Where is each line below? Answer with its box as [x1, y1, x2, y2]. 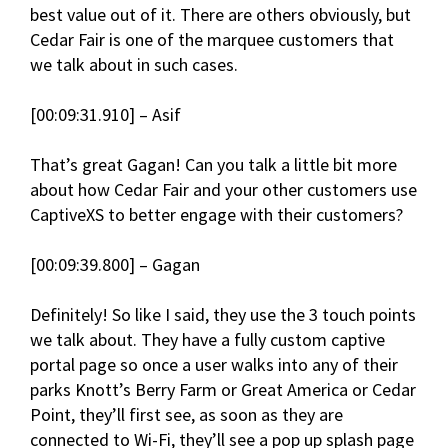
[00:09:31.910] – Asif [30, 103, 181, 127]
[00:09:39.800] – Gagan [30, 253, 200, 277]
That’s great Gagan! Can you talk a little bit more [30, 153, 397, 177]
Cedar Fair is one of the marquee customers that [30, 28, 394, 52]
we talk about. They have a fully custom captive [30, 328, 385, 352]
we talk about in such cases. [30, 53, 238, 77]
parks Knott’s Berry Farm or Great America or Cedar [30, 378, 416, 402]
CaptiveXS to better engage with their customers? [30, 203, 403, 227]
